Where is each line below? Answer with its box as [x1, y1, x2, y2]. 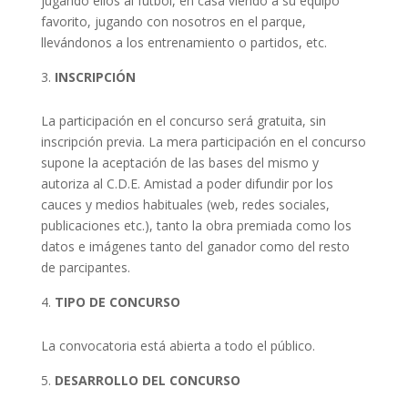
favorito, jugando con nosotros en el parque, [40, 13, 306, 31]
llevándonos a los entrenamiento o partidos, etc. [40, 34, 327, 52]
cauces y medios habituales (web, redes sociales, [40, 196, 330, 214]
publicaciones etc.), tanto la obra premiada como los [40, 217, 352, 235]
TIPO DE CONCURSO [54, 293, 184, 311]
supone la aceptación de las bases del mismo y [40, 154, 319, 172]
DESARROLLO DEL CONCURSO [54, 372, 240, 390]
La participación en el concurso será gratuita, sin [40, 112, 326, 130]
